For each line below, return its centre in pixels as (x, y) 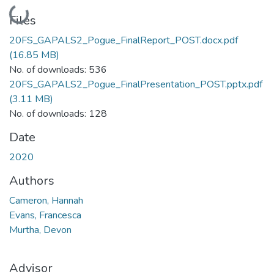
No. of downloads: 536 (58, 69)
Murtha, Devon (40, 230)
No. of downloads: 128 (58, 113)
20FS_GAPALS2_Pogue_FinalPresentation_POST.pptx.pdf (136, 84)
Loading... (31, 12)
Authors (32, 180)
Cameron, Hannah (46, 200)
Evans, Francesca (45, 215)
